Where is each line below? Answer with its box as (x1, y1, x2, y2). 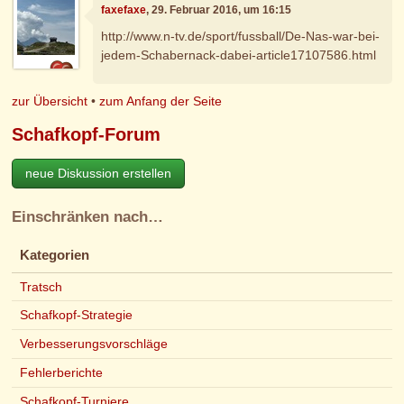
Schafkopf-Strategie (19, 308, 133, 323)
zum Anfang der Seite (99, 93, 223, 108)
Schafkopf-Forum (12, 124, 161, 144)
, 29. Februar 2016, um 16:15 (146, 3, 292, 16)
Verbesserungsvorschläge (19, 336, 168, 352)
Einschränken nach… (12, 208, 164, 226)
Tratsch (19, 279, 62, 294)
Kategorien (19, 247, 89, 262)
